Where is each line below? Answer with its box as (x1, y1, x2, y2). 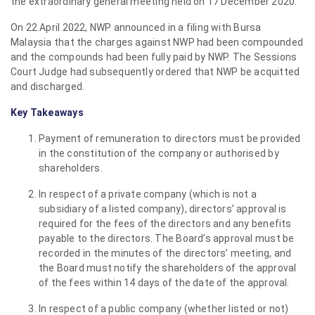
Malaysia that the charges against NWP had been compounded (11, 37, 303, 48)
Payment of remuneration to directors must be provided (39, 133, 301, 144)
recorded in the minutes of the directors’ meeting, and (39, 247, 292, 259)
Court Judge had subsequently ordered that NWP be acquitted (11, 66, 300, 77)
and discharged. (11, 81, 85, 92)
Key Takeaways (11, 107, 84, 118)
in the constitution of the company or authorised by (39, 148, 279, 159)
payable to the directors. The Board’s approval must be (39, 233, 295, 244)
